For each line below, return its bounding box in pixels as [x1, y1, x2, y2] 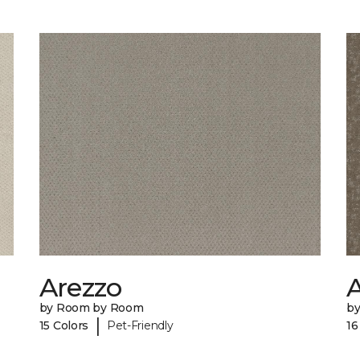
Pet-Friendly [106, 317, 174, 333]
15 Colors [39, 317, 89, 333]
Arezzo [39, 272, 122, 304]
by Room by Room [39, 301, 144, 316]
